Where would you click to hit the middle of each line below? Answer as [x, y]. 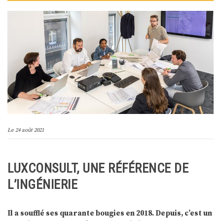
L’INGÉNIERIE [42, 184]
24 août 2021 [30, 130]
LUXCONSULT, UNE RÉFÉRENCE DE [98, 168]
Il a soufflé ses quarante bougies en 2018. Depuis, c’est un [110, 214]
